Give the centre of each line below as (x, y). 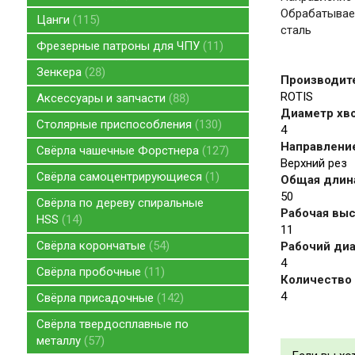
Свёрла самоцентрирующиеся (120, 177)
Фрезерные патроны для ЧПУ (119, 46)
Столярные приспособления (115, 125)
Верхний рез (313, 163)
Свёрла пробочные (90, 272)
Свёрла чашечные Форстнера (119, 151)
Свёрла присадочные (96, 298)
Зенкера (60, 73)
